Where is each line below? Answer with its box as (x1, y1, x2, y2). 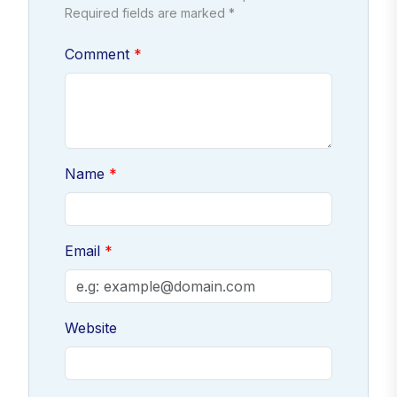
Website (65, 319, 117, 337)
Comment (65, 45, 129, 63)
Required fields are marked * (65, 5, 235, 20)
